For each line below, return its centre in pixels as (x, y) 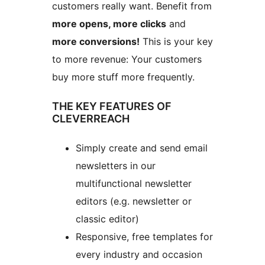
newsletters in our (116, 166)
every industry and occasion (139, 255)
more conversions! (96, 42)
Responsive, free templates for (144, 237)
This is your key (176, 42)
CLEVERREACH (91, 119)
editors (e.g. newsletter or (134, 201)
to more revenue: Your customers (127, 59)
